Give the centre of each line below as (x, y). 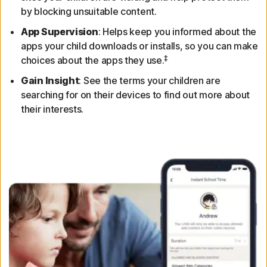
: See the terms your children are (150, 81)
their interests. (52, 109)
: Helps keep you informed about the (177, 32)
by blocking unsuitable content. (89, 12)
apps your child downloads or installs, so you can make (139, 46)
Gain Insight (50, 81)
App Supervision (60, 32)
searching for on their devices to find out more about (136, 95)
